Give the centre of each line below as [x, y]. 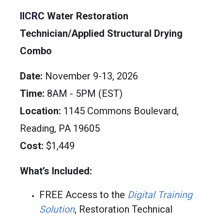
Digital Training [160, 194]
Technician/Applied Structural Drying [101, 33]
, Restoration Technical [123, 209]
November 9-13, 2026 [90, 76]
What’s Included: [56, 171]
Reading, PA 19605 [60, 128]
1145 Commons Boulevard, [120, 111]
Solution [57, 209]
